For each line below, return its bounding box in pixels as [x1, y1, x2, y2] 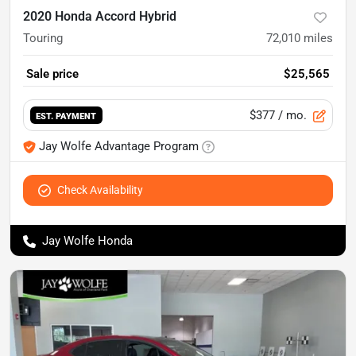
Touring [23, 31, 63, 45]
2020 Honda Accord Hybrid [23, 9, 176, 24]
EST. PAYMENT [36, 110, 97, 122]
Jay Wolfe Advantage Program [39, 139, 199, 153]
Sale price [26, 67, 79, 81]
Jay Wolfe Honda [42, 234, 133, 248]
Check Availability [57, 184, 143, 196]
